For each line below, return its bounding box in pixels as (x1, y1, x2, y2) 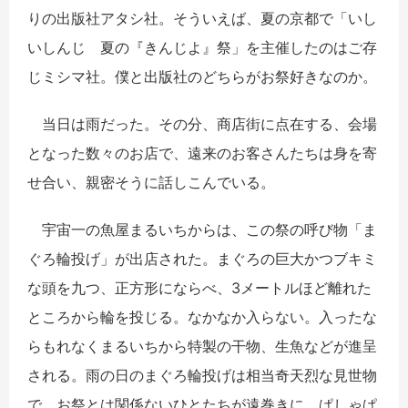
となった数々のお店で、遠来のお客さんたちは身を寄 (27, 144, 377, 163)
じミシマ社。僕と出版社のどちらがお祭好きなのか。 (27, 67, 377, 87)
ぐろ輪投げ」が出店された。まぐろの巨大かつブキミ (27, 250, 377, 269)
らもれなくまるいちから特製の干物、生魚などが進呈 (27, 337, 377, 356)
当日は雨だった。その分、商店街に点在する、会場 (27, 115, 377, 134)
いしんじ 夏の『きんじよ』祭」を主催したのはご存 (27, 38, 377, 57)
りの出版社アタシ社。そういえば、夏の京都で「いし (27, 9, 377, 28)
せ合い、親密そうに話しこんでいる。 (27, 173, 275, 192)
